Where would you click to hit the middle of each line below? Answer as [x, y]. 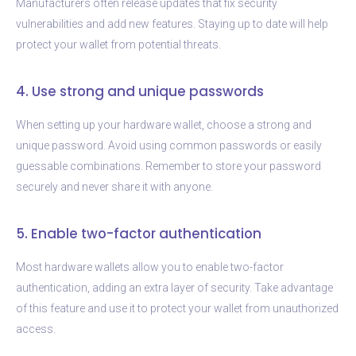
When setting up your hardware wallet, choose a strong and [164, 124]
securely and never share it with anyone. [114, 186]
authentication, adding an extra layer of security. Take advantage [174, 287]
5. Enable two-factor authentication [139, 233]
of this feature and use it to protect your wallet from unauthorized [177, 308]
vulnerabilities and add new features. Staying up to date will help [172, 23]
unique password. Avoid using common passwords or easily [169, 145]
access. [36, 329]
